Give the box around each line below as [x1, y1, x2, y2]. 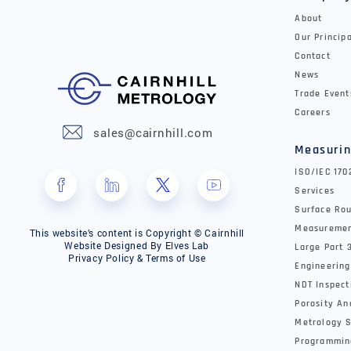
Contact [295, 50, 331, 63]
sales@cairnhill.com [93, 124, 213, 140]
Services [295, 184, 335, 197]
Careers [295, 107, 331, 119]
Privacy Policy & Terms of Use [67, 251, 206, 264]
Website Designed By [64, 238, 165, 251]
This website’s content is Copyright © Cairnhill [29, 226, 244, 239]
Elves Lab [165, 238, 209, 251]
